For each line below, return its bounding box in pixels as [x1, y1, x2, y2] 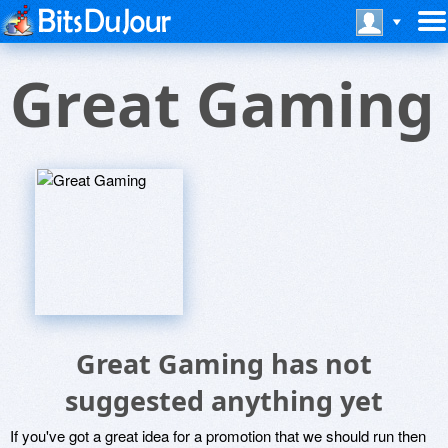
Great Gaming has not [76, 345, 372, 382]
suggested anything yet [65, 382, 383, 419]
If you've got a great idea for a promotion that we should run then [10, 425, 426, 446]
